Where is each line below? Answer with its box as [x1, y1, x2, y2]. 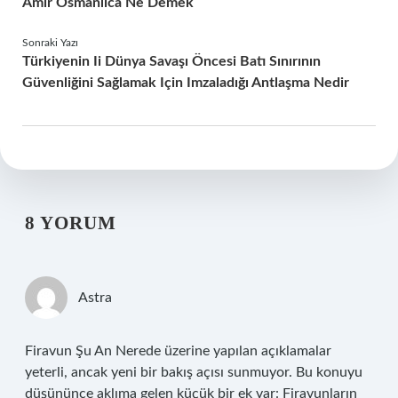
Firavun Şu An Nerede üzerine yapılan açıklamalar [25, 344, 331, 358]
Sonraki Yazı [22, 37, 78, 48]
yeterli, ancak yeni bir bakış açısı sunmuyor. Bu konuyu [25, 365, 362, 379]
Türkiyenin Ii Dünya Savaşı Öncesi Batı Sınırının [22, 54, 321, 68]
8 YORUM [25, 212, 116, 234]
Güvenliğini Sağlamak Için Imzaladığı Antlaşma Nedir [22, 76, 349, 90]
